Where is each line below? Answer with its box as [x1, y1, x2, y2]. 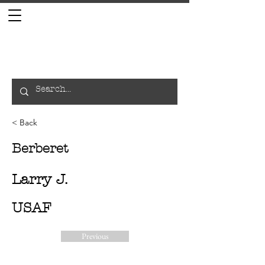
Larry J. [12, 171, 67, 188]
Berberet [12, 141, 68, 156]
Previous [81, 231, 109, 241]
